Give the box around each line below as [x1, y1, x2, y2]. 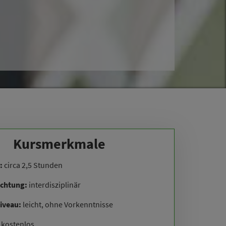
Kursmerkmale [13, 134, 105, 153]
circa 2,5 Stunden [3, 159, 63, 170]
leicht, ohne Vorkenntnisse [21, 199, 114, 209]
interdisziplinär [27, 179, 81, 190]
